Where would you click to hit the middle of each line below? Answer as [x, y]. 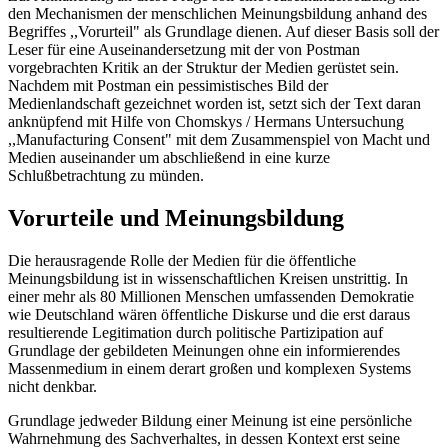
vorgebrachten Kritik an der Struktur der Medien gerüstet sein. [203, 68]
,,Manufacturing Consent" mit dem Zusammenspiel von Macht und [219, 140]
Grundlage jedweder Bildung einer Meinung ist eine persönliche [210, 421]
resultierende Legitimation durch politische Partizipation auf [195, 333]
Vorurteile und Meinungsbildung [176, 218]
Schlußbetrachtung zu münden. [106, 176]
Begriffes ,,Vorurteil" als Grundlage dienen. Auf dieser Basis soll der [223, 32]
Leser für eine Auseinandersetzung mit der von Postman [184, 50]
